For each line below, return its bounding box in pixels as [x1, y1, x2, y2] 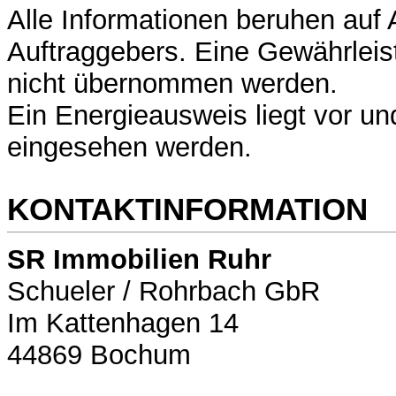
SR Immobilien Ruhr [7, 244, 271, 276]
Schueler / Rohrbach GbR [7, 276, 320, 308]
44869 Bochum [7, 339, 191, 371]
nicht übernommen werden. [7, 68, 338, 100]
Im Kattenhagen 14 [7, 308, 239, 339]
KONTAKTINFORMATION [7, 191, 368, 226]
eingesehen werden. [7, 132, 252, 164]
